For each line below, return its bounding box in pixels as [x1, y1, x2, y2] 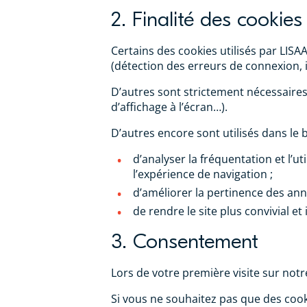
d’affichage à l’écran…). [111, 99, 228, 114]
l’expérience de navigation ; [133, 167, 273, 182]
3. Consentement [111, 230, 258, 254]
